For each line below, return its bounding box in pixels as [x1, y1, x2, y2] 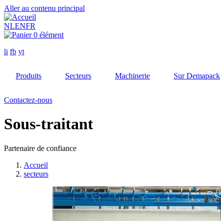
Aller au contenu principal [4, 4, 85, 12]
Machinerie [115, 72, 150, 80]
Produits [16, 72, 41, 80]
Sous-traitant [4, 115, 93, 133]
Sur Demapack [174, 72, 220, 80]
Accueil [24, 160, 48, 169]
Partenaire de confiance [4, 144, 76, 152]
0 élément [34, 31, 64, 39]
